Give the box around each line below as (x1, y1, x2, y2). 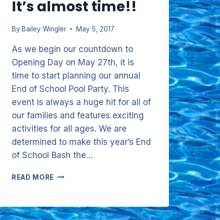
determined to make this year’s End (12, 137, 151, 147)
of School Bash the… (12, 150, 93, 160)
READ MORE (12, 173, 55, 181)
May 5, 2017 (76, 25, 115, 33)
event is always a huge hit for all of (12, 97, 151, 107)
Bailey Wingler (22, 25, 67, 33)
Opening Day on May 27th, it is (12, 57, 134, 67)
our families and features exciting (12, 110, 144, 120)
